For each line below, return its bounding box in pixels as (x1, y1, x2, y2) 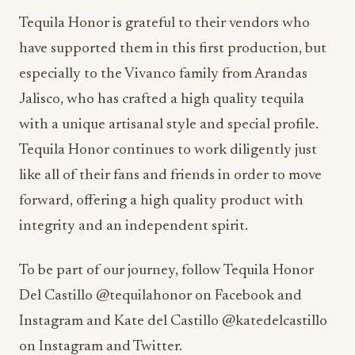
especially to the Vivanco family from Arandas (19, 67, 307, 82)
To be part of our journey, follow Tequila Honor (19, 263, 314, 279)
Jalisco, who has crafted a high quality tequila (19, 92, 304, 108)
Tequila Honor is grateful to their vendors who (19, 16, 310, 32)
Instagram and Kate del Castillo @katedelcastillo (19, 314, 327, 330)
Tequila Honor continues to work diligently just (19, 143, 317, 158)
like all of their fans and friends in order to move (19, 168, 322, 184)
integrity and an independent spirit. (19, 219, 248, 235)
